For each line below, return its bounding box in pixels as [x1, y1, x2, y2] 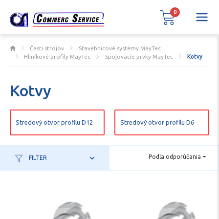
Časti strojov [30, 45, 65, 51]
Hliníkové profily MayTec [24, 53, 91, 60]
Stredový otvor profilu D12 [16, 119, 93, 126]
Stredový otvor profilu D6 [120, 119, 194, 126]
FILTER [27, 154, 47, 161]
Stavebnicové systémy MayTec [78, 45, 161, 51]
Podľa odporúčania [149, 153, 201, 160]
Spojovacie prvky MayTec [105, 53, 173, 60]
